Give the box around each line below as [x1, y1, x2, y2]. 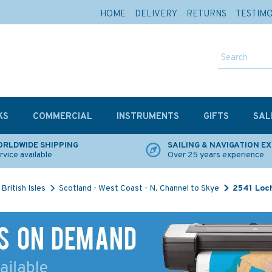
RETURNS [186, 8, 226, 20]
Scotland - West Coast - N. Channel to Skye [59, 183, 219, 194]
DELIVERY [135, 8, 177, 20]
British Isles [1, 183, 46, 194]
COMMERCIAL [33, 111, 92, 123]
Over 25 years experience [168, 150, 264, 160]
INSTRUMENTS [117, 111, 179, 123]
